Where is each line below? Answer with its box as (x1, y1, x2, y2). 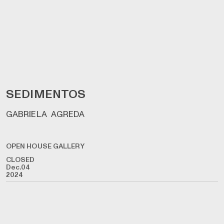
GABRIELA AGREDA (5, 108, 85, 120)
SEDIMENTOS (5, 85, 86, 102)
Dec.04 (5, 162, 30, 172)
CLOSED (5, 155, 35, 165)
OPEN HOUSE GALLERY (5, 141, 85, 151)
